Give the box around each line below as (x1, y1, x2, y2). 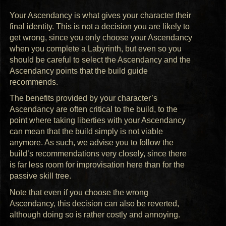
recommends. (10, 77, 59, 86)
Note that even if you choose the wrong (10, 188, 149, 197)
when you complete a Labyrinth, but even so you (10, 44, 182, 53)
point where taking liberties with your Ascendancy (10, 116, 186, 125)
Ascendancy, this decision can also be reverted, (10, 199, 180, 208)
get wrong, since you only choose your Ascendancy (10, 33, 193, 42)
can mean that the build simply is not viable (10, 127, 163, 136)
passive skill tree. (10, 172, 72, 181)
